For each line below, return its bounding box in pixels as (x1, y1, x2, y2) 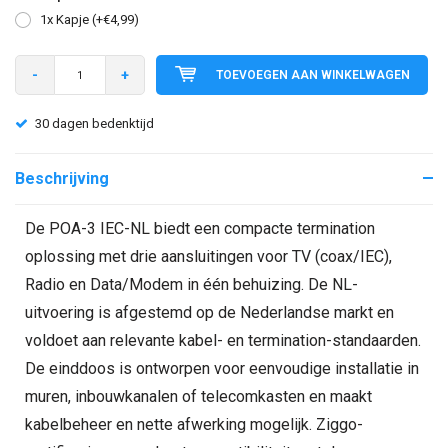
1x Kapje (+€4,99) (40, 12, 139, 27)
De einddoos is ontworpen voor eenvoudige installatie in (25, 359, 419, 378)
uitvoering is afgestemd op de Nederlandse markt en (25, 303, 394, 322)
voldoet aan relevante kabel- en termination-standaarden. (25, 331, 421, 350)
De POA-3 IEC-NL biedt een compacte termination (25, 219, 375, 238)
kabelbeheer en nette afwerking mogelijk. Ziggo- (25, 415, 363, 434)
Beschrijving (15, 169, 109, 188)
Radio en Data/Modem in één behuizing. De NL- (25, 275, 358, 294)
